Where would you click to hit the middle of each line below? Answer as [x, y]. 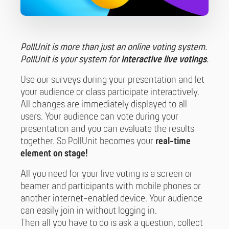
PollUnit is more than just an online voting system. [114, 48]
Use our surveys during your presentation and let [112, 81]
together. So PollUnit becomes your [88, 142]
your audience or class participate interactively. [110, 93]
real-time [173, 142]
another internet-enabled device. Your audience [111, 199]
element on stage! [54, 154]
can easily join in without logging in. [89, 211]
